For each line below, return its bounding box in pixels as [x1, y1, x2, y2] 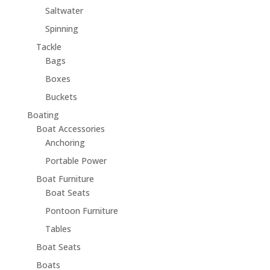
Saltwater [45, 4, 83, 16]
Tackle [36, 40, 61, 52]
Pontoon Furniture [45, 204, 118, 216]
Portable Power [45, 154, 107, 166]
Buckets [45, 90, 77, 102]
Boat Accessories [36, 122, 105, 134]
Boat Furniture [36, 172, 94, 184]
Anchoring [45, 136, 85, 148]
